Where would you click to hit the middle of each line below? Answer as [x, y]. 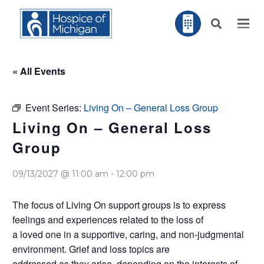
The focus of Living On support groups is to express [119, 205]
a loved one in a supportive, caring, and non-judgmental [128, 234]
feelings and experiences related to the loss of [108, 220]
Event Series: [55, 108]
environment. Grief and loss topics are [91, 249]
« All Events [39, 71]
